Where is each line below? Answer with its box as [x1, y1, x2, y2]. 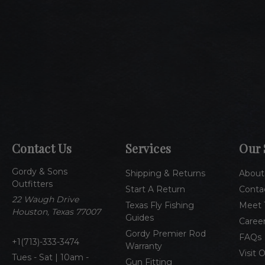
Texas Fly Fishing [125, 199, 195, 211]
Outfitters [12, 178, 53, 189]
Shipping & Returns [125, 167, 206, 179]
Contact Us [12, 140, 72, 156]
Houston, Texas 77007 [12, 206, 101, 217]
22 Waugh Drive [12, 193, 79, 205]
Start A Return [125, 183, 186, 195]
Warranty [125, 240, 163, 251]
